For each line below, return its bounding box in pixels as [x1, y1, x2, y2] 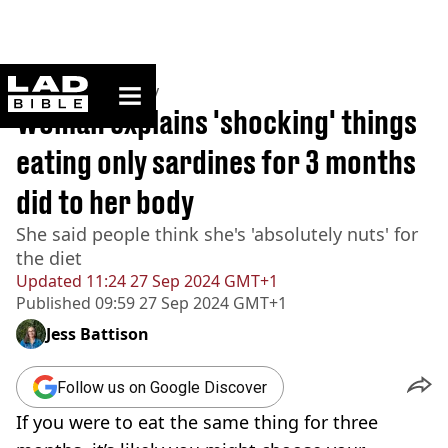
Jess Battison [46, 323, 149, 345]
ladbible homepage [87, 75, 207, 92]
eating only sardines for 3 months [16, 143, 416, 181]
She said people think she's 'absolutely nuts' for [16, 222, 418, 246]
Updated [16, 270, 82, 292]
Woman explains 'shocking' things [16, 103, 417, 141]
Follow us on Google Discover [57, 377, 267, 397]
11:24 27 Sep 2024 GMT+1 [82, 270, 278, 292]
